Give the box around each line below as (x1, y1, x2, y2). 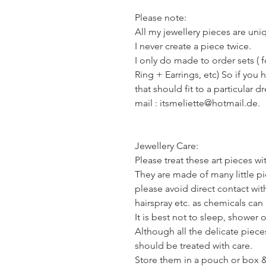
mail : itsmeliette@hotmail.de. (135, 97, 260, 109)
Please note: (135, 12, 186, 24)
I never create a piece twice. (135, 40, 251, 52)
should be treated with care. (135, 240, 252, 252)
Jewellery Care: (135, 140, 198, 152)
